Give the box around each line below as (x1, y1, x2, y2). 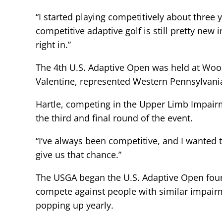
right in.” (36, 38, 71, 51)
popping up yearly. (36, 199, 113, 211)
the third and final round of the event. (36, 111, 193, 124)
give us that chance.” (36, 148, 121, 161)
